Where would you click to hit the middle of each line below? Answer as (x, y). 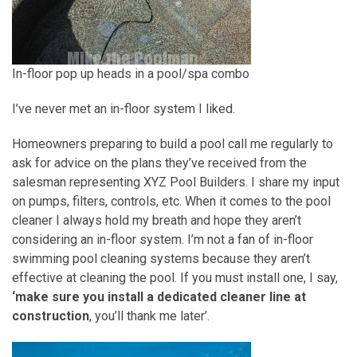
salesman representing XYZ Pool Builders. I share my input (176, 182)
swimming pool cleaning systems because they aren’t (161, 258)
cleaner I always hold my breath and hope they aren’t (157, 220)
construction (51, 316)
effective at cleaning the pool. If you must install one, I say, (175, 277)
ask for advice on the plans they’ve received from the (159, 163)
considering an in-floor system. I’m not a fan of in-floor (163, 239)
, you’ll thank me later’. (149, 316)
